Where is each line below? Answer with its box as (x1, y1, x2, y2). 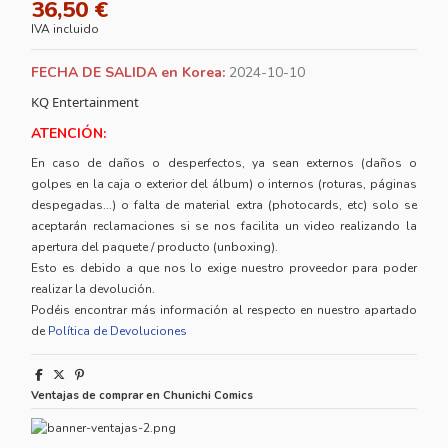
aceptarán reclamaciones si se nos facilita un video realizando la (31, 218, 417, 235)
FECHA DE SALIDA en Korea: (31, 62, 226, 82)
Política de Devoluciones (48, 323, 188, 340)
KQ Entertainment (31, 93, 140, 112)
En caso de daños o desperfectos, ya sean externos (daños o (31, 155, 417, 172)
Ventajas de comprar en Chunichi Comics (31, 388, 254, 404)
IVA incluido (31, 20, 100, 37)
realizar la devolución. (31, 281, 156, 298)
